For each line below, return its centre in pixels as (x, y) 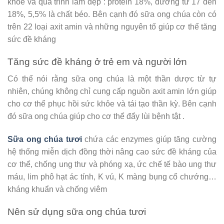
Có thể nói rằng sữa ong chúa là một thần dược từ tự (112, 79)
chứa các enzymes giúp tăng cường (149, 139)
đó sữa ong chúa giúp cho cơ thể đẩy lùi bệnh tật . (96, 116)
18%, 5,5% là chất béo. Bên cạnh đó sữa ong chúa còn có (112, 14)
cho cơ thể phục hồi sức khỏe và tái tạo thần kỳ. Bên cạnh (112, 104)
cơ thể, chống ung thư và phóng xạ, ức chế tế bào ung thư (112, 164)
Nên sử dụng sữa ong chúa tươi (77, 211)
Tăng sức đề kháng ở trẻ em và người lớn (97, 61)
